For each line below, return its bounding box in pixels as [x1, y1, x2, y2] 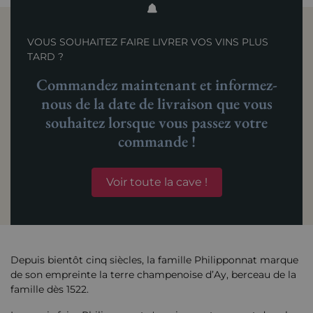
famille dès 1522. [10, 283, 92, 296]
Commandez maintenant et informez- [36, 74, 277, 96]
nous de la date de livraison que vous [41, 93, 272, 115]
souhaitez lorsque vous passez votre [45, 112, 268, 133]
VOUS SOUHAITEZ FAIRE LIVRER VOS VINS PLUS [27, 36, 268, 49]
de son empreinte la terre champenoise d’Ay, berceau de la [10, 268, 296, 282]
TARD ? [27, 50, 64, 64]
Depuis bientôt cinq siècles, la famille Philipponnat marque [10, 254, 298, 267]
